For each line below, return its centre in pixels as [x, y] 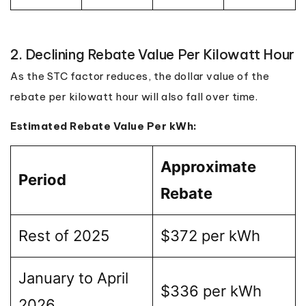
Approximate [208, 166]
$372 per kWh [210, 235]
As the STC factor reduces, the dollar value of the [140, 76]
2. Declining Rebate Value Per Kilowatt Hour [152, 54]
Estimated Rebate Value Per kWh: [104, 126]
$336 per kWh [211, 291]
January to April [73, 278]
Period [42, 179]
